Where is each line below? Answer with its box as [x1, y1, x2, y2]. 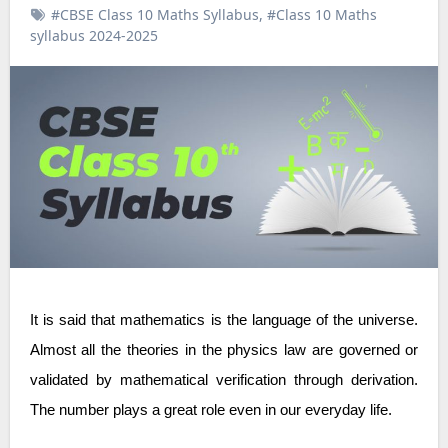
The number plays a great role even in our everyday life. [29, 401, 392, 418]
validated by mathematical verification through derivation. [29, 371, 419, 388]
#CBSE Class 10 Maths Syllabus [50, 5, 259, 24]
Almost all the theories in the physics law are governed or [29, 341, 419, 358]
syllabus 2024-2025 [29, 26, 158, 45]
